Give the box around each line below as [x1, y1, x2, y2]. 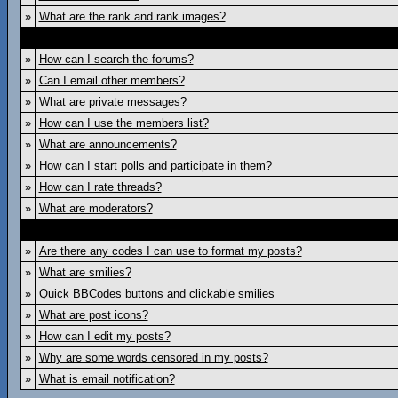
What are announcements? [38, 138, 177, 151]
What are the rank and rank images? [38, 10, 226, 23]
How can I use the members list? [38, 116, 209, 130]
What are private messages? [38, 95, 187, 108]
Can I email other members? [38, 74, 185, 87]
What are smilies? [38, 266, 131, 279]
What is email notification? [38, 372, 175, 386]
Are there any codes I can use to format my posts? [38, 244, 302, 258]
